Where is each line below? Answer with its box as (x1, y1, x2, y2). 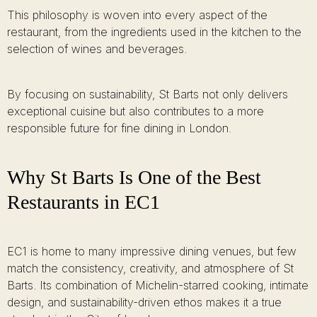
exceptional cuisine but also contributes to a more (7, 104, 264, 118)
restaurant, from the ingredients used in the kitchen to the (7, 25, 301, 39)
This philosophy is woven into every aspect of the (7, 8, 267, 22)
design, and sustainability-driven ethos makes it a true (7, 295, 282, 309)
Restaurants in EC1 (7, 191, 160, 213)
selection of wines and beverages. (7, 42, 187, 56)
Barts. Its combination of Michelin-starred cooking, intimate (7, 278, 309, 292)
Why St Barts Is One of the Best (7, 166, 261, 188)
